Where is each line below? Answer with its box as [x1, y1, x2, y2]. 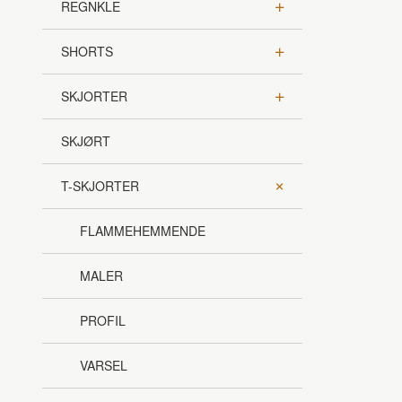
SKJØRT [61, 132, 110, 151]
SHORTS [61, 42, 113, 61]
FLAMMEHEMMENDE [80, 222, 205, 240]
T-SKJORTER [61, 177, 139, 196]
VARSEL [80, 356, 127, 375]
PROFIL [80, 311, 126, 330]
